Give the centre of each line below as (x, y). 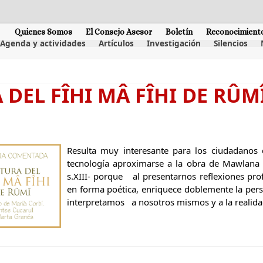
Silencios (230, 43)
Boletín (179, 31)
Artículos (116, 43)
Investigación (173, 43)
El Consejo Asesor (119, 31)
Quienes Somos (43, 31)
